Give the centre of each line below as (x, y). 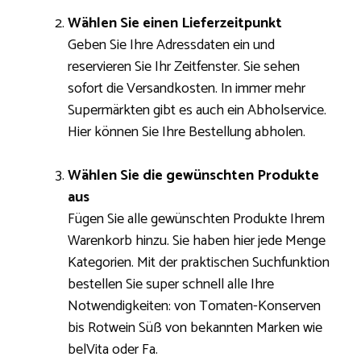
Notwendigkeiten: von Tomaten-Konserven (194, 307)
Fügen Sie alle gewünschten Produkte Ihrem (196, 220)
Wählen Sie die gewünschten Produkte (193, 176)
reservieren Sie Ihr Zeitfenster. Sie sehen (184, 67)
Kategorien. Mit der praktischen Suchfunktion (199, 263)
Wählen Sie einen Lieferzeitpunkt (175, 24)
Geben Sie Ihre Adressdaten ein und (171, 46)
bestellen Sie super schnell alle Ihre (171, 285)
